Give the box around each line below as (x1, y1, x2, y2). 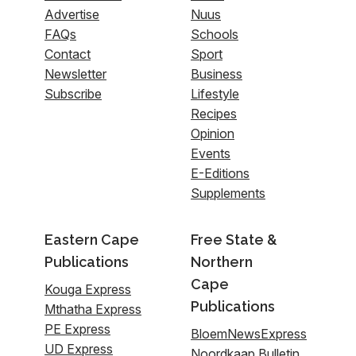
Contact (44, 45, 91, 62)
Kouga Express (44, 281, 131, 297)
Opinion (191, 125, 234, 141)
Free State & (191, 230, 277, 248)
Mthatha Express (44, 300, 141, 317)
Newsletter (44, 65, 106, 82)
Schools (191, 25, 238, 42)
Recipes (191, 105, 237, 122)
